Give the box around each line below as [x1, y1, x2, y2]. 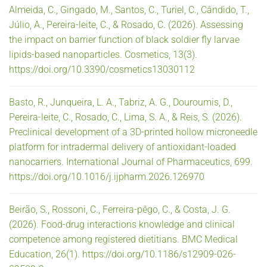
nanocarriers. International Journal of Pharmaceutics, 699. [9, 156, 253, 167]
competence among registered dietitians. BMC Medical [9, 233, 238, 245]
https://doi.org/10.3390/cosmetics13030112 [9, 63, 195, 75]
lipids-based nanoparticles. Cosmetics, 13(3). [9, 48, 197, 60]
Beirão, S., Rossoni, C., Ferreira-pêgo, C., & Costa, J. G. [9, 203, 231, 215]
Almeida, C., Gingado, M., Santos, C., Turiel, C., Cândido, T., [9, 4, 249, 15]
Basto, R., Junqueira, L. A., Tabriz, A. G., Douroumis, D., [9, 96, 232, 108]
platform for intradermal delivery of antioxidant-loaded [9, 141, 236, 153]
